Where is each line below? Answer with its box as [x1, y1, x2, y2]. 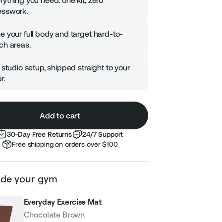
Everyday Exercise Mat [23, 197, 102, 207]
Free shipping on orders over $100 [12, 140, 118, 148]
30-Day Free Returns [6, 130, 72, 138]
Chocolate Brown [23, 210, 85, 220]
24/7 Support [82, 130, 123, 138]
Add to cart [39, 111, 81, 120]
